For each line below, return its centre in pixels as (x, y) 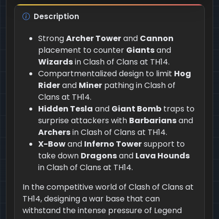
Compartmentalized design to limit (106, 73)
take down (59, 155)
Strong (52, 38)
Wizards (55, 62)
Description (57, 16)
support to (163, 144)
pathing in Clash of (139, 85)
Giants (140, 50)
